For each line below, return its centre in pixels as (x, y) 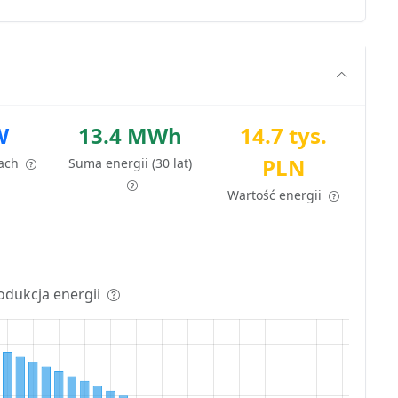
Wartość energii (277, 195)
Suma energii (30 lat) (131, 163)
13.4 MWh (131, 136)
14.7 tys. (284, 136)
